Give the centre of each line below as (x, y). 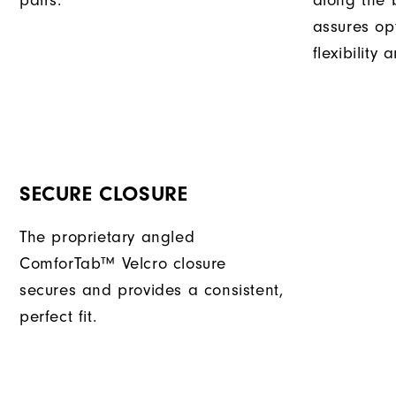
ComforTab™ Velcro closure (123, 264)
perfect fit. (58, 317)
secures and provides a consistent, (152, 291)
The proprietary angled (107, 238)
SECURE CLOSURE (104, 194)
